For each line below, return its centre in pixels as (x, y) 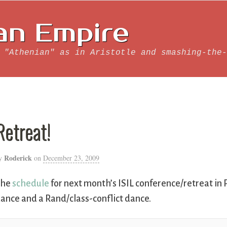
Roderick (18, 158)
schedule (31, 184)
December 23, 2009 (71, 158)
